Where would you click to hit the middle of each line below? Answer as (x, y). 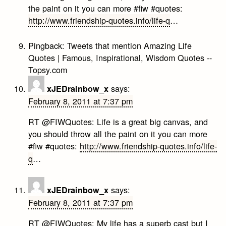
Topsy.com (48, 69)
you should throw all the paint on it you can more (118, 133)
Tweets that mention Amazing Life (130, 45)
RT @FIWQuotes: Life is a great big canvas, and (118, 121)
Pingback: (48, 45)
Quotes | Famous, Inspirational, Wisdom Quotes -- (120, 57)
